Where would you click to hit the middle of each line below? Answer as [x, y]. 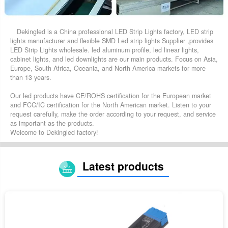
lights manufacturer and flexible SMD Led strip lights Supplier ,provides [112, 40]
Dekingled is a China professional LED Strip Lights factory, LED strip [115, 31]
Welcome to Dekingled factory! [54, 132]
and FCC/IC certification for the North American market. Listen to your [111, 105]
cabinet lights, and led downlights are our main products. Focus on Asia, [114, 59]
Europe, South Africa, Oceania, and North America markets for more [108, 68]
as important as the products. [52, 123]
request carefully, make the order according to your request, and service [113, 114]
